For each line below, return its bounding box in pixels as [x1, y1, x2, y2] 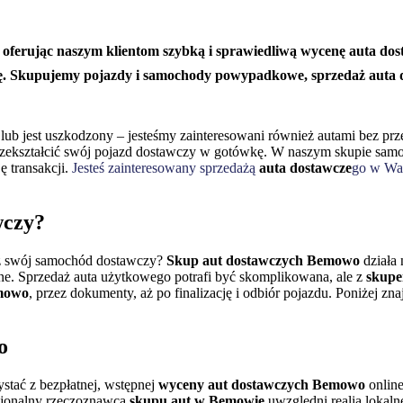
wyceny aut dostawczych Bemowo [158, 377, 365, 393]
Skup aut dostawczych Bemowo [166, 252, 360, 268]
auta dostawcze [259, 159, 352, 175]
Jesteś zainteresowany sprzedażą [72, 159, 259, 175]
